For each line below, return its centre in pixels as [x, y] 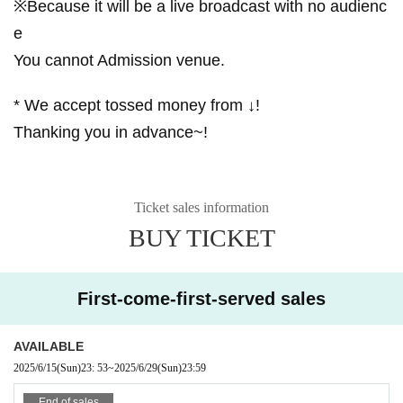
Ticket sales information [201, 207]
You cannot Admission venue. [119, 60]
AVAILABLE [49, 346]
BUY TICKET [201, 237]
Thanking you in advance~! [111, 132]
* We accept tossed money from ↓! [137, 105]
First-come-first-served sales [201, 298]
